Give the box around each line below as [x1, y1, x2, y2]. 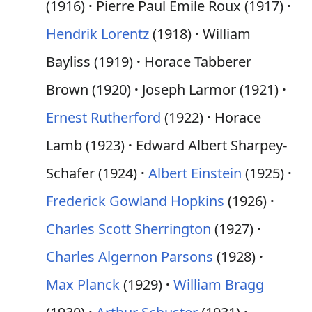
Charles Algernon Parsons [46, 247, 213, 266]
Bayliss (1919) [46, 52, 133, 71]
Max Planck [46, 275, 120, 294]
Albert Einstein [148, 164, 242, 182]
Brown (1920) [46, 80, 131, 99]
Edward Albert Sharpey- [136, 136, 287, 155]
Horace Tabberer [144, 52, 251, 71]
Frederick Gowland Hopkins [46, 192, 224, 210]
